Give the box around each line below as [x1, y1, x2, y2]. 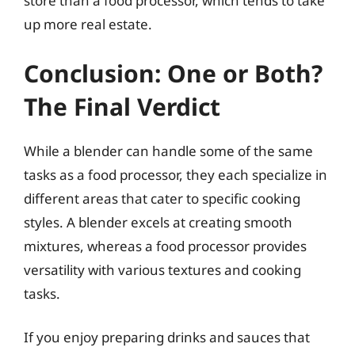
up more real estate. [24, 15, 152, 33]
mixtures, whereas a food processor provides [24, 236, 307, 255]
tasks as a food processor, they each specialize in [24, 165, 327, 184]
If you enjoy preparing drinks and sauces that [24, 328, 310, 346]
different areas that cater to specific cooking [24, 189, 300, 208]
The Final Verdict [24, 90, 220, 123]
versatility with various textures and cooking [24, 260, 301, 279]
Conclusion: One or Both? [24, 56, 323, 90]
